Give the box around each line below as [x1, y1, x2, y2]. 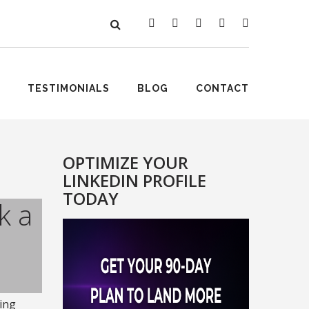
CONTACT [196, 83, 249, 94]
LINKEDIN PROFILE [63, 169, 206, 192]
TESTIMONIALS [28, 83, 110, 94]
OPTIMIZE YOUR [63, 151, 188, 174]
